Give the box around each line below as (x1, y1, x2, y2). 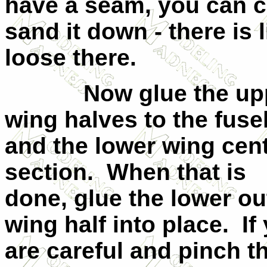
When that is (107, 159, 246, 185)
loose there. (5, 45, 136, 70)
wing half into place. (5, 212, 229, 237)
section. (5, 159, 94, 185)
